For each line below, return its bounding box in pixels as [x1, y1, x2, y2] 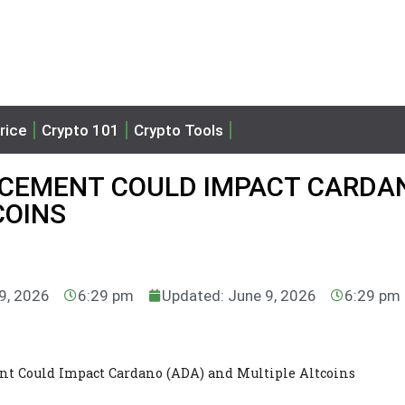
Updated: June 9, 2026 [162, 286, 317, 305]
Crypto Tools [134, 120, 223, 139]
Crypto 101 [42, 120, 119, 139]
